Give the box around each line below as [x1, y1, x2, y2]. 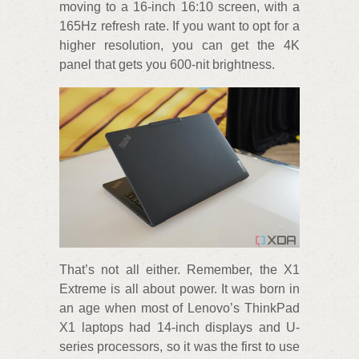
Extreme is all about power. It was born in [59, 281, 300, 296]
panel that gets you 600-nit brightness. [59, 57, 275, 71]
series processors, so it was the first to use [59, 339, 300, 353]
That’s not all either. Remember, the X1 [59, 262, 300, 276]
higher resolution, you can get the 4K [59, 38, 300, 52]
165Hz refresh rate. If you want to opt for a [59, 18, 300, 33]
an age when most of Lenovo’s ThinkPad [59, 301, 300, 315]
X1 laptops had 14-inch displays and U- [59, 320, 300, 334]
